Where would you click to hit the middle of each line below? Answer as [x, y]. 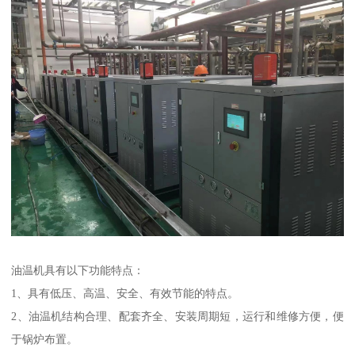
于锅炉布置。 [45, 340]
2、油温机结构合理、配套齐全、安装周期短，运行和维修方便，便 [177, 317]
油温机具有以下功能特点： [78, 271]
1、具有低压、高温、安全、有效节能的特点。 [125, 294]
